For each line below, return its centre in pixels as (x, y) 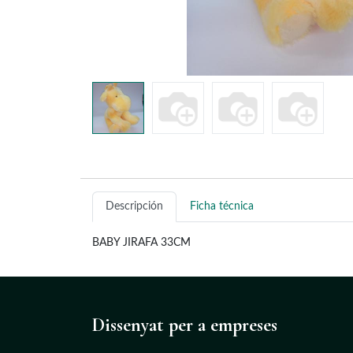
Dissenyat (128, 325)
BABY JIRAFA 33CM (141, 243)
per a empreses (221, 325)
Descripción (134, 206)
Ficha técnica (222, 206)
